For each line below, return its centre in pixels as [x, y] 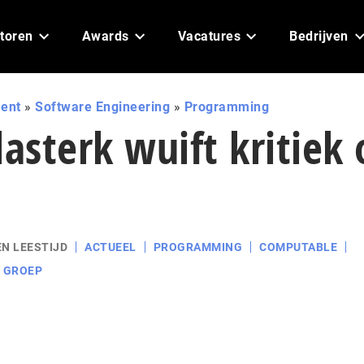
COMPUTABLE [298, 247]
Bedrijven [319, 36]
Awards [105, 36]
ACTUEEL [110, 247]
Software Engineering [102, 107]
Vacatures [209, 36]
